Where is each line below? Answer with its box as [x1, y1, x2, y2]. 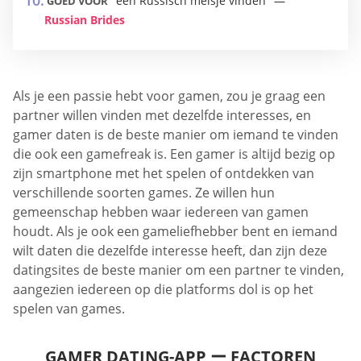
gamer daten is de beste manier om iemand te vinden [13, 126, 338, 143]
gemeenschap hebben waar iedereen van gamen [13, 203, 309, 221]
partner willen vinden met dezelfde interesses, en [13, 106, 311, 124]
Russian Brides [44, 12, 125, 27]
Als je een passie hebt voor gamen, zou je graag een [13, 87, 326, 105]
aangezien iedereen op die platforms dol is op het [13, 280, 313, 298]
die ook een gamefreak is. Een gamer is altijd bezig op [13, 145, 335, 163]
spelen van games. [13, 300, 125, 317]
